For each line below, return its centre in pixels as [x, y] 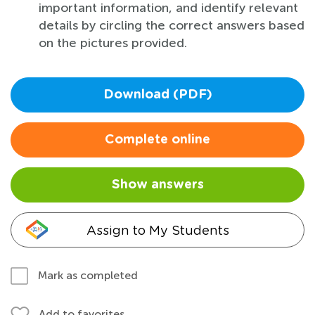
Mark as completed [88, 275]
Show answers [157, 185]
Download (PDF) [157, 95]
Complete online [157, 140]
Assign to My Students [157, 230]
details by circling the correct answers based [172, 25]
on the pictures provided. [113, 43]
